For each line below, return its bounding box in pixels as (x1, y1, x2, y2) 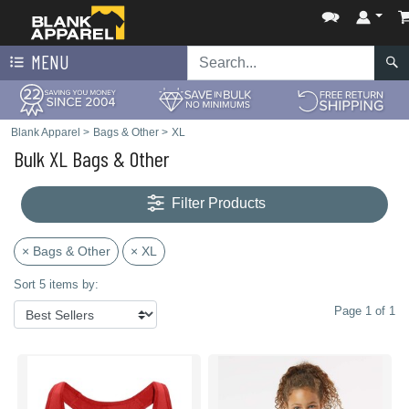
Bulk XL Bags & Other (14, 145, 170, 172)
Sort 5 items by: (14, 278, 99, 291)
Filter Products (172, 195, 267, 212)
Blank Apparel (11, 126, 80, 139)
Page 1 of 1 (334, 304, 395, 318)
